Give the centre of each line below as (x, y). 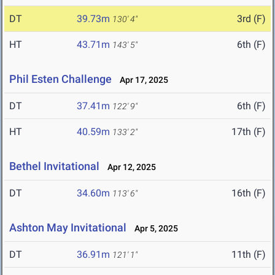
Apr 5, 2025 (153, 229)
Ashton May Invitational (68, 228)
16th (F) (249, 193)
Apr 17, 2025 (141, 80)
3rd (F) (251, 19)
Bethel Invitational (54, 166)
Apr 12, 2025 (129, 167)
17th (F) (249, 132)
